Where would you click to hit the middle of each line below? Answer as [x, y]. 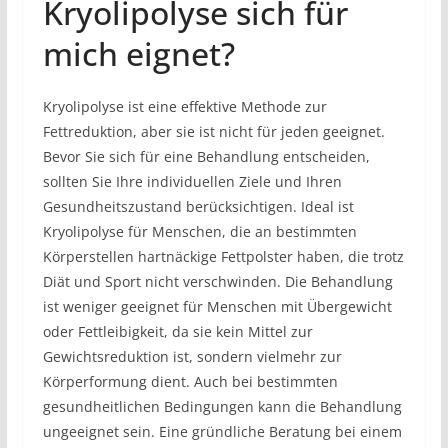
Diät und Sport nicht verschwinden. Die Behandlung [217, 281]
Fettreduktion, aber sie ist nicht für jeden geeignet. [213, 131]
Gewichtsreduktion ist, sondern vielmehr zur [192, 356]
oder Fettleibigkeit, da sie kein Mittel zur [177, 331]
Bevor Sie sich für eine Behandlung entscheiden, [206, 156]
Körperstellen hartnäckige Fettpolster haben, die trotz [223, 256]
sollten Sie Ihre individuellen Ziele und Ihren [192, 181]
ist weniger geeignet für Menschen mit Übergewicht [217, 306]
